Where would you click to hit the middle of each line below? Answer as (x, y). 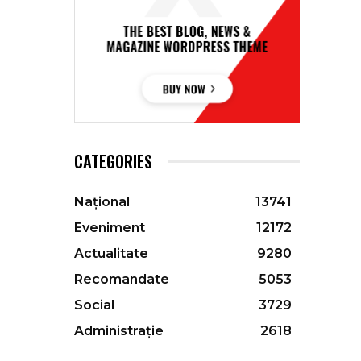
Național (102, 202)
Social (94, 305)
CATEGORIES (113, 162)
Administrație (119, 331)
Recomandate (122, 280)
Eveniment (110, 228)
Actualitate (111, 254)
